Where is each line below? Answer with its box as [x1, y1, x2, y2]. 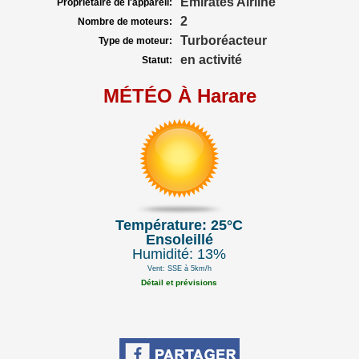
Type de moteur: [99, 35, 172, 46]
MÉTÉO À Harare [103, 85, 256, 107]
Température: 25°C [115, 217, 244, 233]
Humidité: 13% [132, 246, 227, 262]
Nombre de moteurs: [78, 16, 172, 27]
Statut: [142, 54, 172, 66]
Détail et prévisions [141, 278, 218, 287]
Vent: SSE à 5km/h [147, 264, 212, 272]
